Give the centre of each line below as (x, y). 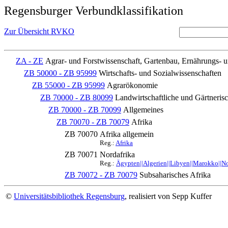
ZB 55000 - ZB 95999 (68, 85)
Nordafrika (117, 154)
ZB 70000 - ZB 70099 (85, 110)
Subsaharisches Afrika (175, 175)
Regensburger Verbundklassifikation (94, 11)
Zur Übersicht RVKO (39, 31)
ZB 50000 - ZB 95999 (60, 73)
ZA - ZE (30, 61)
